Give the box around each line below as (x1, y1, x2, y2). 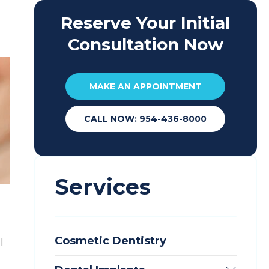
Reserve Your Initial (61, 13, 231, 33)
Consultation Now (67, 34, 223, 55)
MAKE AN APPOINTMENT (89, 81, 202, 92)
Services (54, 174, 151, 200)
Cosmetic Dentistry (54, 234, 166, 247)
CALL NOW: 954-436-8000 (84, 113, 207, 124)
